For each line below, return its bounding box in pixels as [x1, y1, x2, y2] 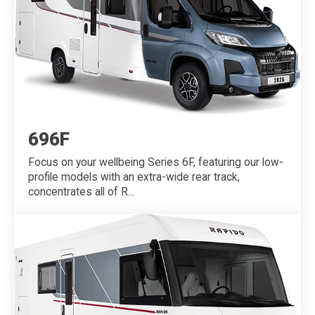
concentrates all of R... [28, 185, 134, 198]
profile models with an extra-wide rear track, [28, 170, 240, 184]
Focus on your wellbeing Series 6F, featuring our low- [28, 155, 283, 169]
